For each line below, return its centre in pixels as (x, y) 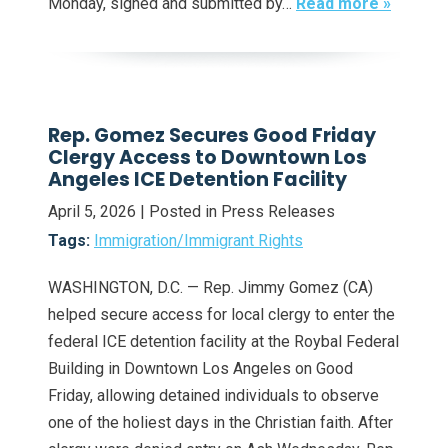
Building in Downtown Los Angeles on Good (200, 369)
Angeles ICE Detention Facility (197, 180)
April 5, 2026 (92, 212)
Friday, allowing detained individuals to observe (213, 396)
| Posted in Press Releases (237, 212)
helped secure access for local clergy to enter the (221, 315)
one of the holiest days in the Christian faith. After (220, 423)
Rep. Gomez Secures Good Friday (212, 136)
